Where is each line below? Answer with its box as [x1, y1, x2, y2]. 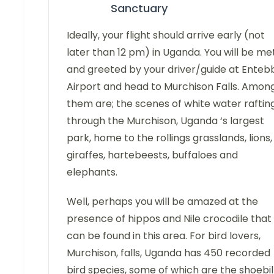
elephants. [67, 165, 117, 180]
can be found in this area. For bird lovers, [67, 229, 261, 243]
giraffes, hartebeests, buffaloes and [67, 148, 238, 163]
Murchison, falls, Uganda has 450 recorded [67, 246, 270, 261]
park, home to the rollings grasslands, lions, [67, 131, 272, 146]
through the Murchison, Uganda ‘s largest [67, 114, 264, 128]
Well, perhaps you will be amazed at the [67, 194, 258, 209]
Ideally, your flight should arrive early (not [67, 28, 265, 43]
